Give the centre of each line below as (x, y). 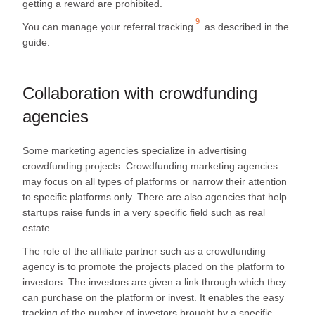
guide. (38, 42)
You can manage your (73, 26)
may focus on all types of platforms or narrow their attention (155, 182)
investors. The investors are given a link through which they (154, 282)
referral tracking (158, 26)
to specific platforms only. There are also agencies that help (155, 197)
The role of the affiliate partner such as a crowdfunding (144, 251)
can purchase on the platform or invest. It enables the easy (153, 298)
